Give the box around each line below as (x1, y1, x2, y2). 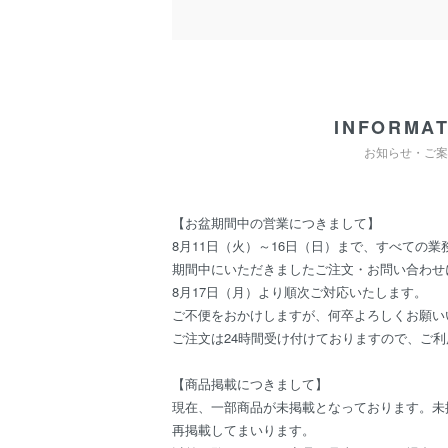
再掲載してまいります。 (172, 420, 315, 440)
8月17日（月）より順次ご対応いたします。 (172, 282, 427, 302)
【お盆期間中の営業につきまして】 (172, 213, 380, 233)
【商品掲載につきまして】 (172, 374, 328, 394)
